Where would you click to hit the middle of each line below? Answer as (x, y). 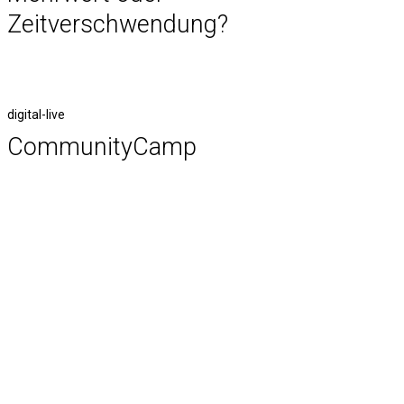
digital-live (36, 115)
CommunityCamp (101, 147)
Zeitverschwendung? (117, 24)
